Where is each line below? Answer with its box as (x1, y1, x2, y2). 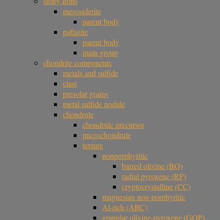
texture (82, 140, 103, 151)
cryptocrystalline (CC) (122, 181, 191, 192)
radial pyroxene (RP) (122, 171, 186, 182)
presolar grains (63, 88, 108, 99)
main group (82, 47, 118, 58)
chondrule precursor (82, 119, 144, 130)
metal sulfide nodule (63, 99, 125, 110)
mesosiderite (63, 6, 101, 17)
